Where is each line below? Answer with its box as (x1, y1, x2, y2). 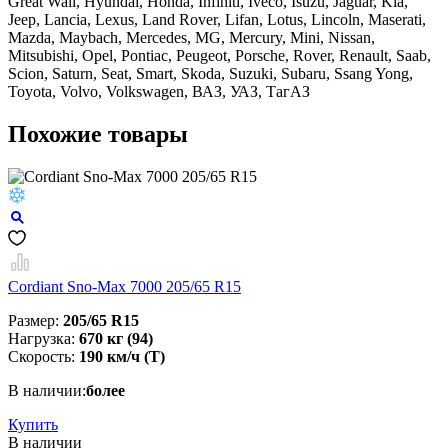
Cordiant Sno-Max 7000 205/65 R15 (8, 278, 241, 296)
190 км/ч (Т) (79, 348, 165, 366)
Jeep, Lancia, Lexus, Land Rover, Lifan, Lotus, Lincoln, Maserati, (8, 11, 426, 29)
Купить (8, 416, 58, 434)
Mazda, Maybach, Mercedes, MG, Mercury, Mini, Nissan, (8, 29, 375, 47)
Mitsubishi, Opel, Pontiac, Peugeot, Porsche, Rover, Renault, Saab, (8, 47, 431, 65)
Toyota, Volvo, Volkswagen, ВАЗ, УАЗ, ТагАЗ (8, 83, 310, 101)
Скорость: (8, 348, 79, 366)
